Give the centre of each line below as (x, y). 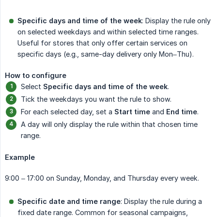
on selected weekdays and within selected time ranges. (108, 31)
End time (182, 111)
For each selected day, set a (68, 111)
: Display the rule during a (161, 201)
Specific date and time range (69, 201)
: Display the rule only (176, 20)
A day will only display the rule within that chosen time (109, 124)
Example (20, 157)
